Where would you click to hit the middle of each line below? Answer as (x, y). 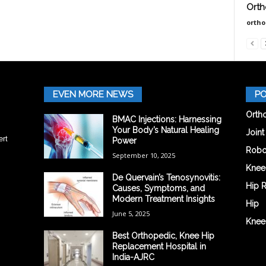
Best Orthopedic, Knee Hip (163, 235)
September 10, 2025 (143, 155)
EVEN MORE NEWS (93, 94)
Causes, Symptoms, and (158, 188)
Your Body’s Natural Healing (165, 130)
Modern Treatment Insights (163, 199)
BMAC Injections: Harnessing (167, 119)
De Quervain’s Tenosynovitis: (166, 177)
